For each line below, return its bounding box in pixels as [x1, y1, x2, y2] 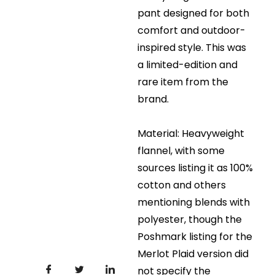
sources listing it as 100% [137, 161, 253, 176]
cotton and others [137, 178, 226, 193]
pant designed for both [137, 6, 249, 21]
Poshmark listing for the [137, 230, 252, 244]
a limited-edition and [137, 58, 238, 72]
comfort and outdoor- [137, 23, 246, 38]
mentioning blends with [137, 195, 250, 210]
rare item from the [137, 75, 228, 90]
